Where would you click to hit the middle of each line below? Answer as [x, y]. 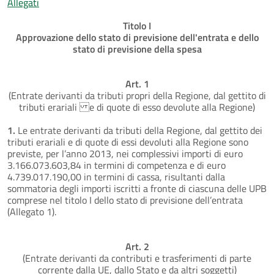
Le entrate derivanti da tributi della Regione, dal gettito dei [139, 130]
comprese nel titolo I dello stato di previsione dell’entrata [125, 200]
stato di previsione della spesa [137, 49]
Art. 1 [137, 83]
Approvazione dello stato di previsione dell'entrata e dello [137, 37]
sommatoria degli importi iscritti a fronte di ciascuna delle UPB [137, 188]
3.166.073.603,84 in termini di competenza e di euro [117, 165]
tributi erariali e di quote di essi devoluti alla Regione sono [128, 142]
